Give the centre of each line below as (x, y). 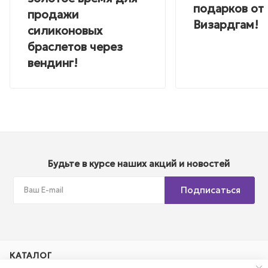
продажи (53, 15)
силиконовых (65, 31)
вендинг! (53, 63)
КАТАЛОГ (31, 256)
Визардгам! (226, 24)
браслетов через (75, 47)
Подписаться (211, 190)
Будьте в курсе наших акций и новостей (139, 164)
